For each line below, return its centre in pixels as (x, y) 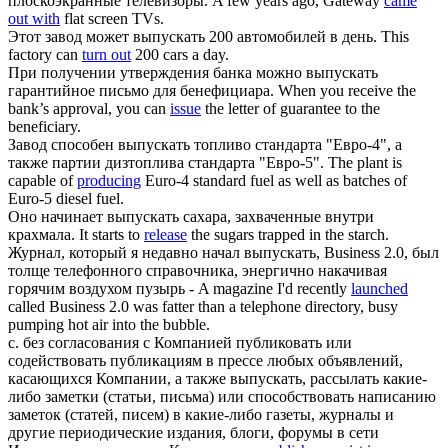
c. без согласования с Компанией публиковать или (180, 343)
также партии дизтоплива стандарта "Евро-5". (166, 163)
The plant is (365, 163)
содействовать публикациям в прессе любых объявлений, (205, 361)
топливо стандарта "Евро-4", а (296, 145)
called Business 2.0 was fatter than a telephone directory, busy (203, 307)
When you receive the (347, 91)
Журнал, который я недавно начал (126, 253)
